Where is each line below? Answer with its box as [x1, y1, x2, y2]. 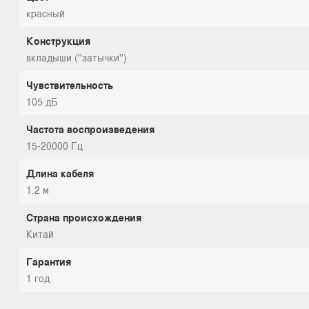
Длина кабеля [26, 166, 94, 180]
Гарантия [26, 254, 71, 268]
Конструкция [26, 33, 90, 48]
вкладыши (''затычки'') [26, 50, 127, 64]
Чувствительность [26, 77, 113, 92]
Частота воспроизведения [26, 121, 154, 136]
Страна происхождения [26, 210, 141, 224]
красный [26, 6, 65, 20]
